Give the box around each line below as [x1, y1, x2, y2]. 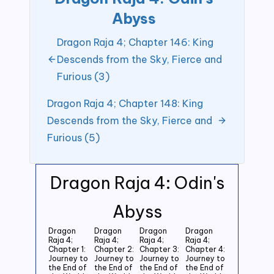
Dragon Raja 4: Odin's [50, 172, 224, 193]
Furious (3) [57, 70, 109, 83]
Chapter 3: [139, 244, 179, 254]
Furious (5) [47, 131, 100, 144]
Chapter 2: [94, 244, 134, 254]
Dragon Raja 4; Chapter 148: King [47, 97, 203, 109]
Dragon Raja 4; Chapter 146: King [57, 35, 213, 48]
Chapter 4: [185, 244, 225, 254]
